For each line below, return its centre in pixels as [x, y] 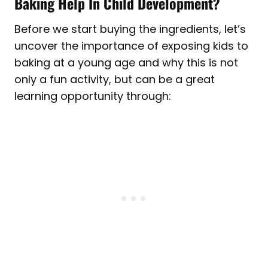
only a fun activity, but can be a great [115, 79]
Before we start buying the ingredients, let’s [130, 29]
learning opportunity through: [93, 96]
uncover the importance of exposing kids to [131, 45]
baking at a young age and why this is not [126, 62]
